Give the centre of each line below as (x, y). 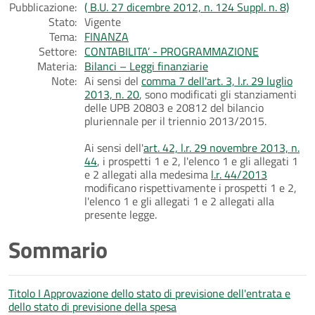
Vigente (103, 21)
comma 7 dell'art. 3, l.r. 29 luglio (217, 81)
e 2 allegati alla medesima (148, 174)
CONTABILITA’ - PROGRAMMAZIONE (172, 51)
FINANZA (107, 36)
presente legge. (121, 214)
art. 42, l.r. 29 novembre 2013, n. (221, 147)
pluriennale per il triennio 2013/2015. (175, 121)
